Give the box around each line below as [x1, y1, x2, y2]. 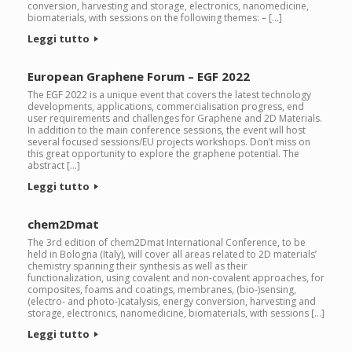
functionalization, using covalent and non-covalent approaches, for [27, 271, 324, 284]
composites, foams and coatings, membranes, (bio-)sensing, [27, 283, 296, 296]
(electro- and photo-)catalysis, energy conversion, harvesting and [27, 295, 316, 308]
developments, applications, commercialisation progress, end [27, 100, 304, 113]
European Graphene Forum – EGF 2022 [27, 68, 250, 84]
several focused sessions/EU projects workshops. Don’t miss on [27, 135, 310, 148]
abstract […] [27, 159, 80, 172]
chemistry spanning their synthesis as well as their [27, 259, 247, 273]
